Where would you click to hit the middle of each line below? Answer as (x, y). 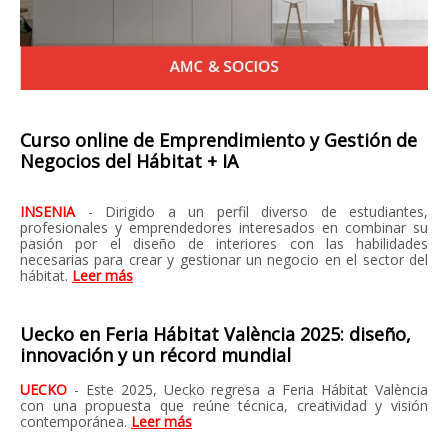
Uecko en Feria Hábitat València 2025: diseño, (215, 334)
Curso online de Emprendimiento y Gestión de (218, 140)
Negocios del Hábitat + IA (129, 161)
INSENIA (54, 211)
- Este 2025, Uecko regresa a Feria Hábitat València (251, 389)
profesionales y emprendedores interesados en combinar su (224, 227)
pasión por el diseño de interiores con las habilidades (224, 243)
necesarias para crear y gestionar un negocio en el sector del (224, 259)
